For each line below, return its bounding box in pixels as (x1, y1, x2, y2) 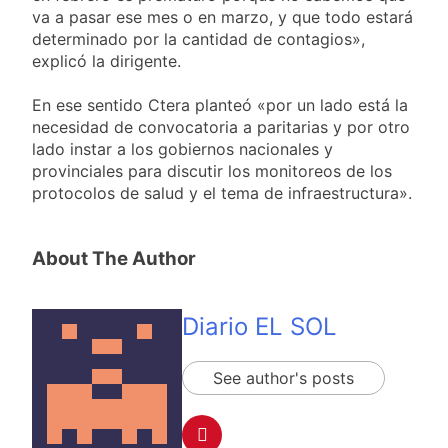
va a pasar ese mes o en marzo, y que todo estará (32, 7, 413, 28)
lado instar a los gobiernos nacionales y (32, 139, 333, 160)
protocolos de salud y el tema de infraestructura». (32, 183, 412, 204)
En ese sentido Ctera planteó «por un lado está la (32, 95, 408, 116)
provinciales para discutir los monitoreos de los (32, 161, 392, 182)
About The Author (32, 246, 196, 270)
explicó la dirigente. (32, 51, 181, 72)
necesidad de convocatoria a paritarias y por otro (32, 117, 410, 138)
